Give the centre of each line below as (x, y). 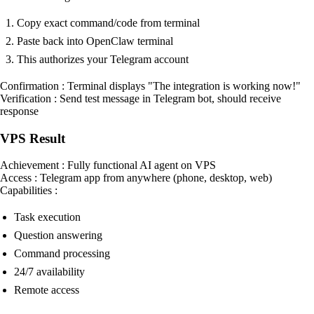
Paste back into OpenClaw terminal (95, 41)
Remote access (47, 290)
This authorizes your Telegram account (103, 59)
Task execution (47, 217)
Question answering (58, 235)
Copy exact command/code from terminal (108, 22)
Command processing (62, 254)
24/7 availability (49, 272)
